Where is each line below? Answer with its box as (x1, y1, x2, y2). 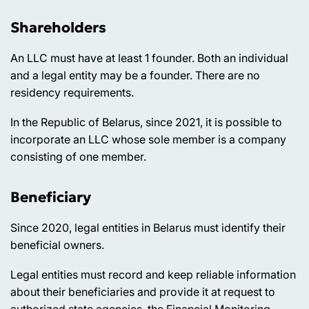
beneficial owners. (10, 237, 104, 252)
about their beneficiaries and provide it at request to (10, 284, 275, 299)
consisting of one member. (10, 150, 146, 164)
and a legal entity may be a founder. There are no (10, 68, 260, 83)
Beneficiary (10, 188, 91, 207)
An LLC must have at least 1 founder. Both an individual (10, 51, 288, 66)
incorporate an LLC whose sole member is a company (10, 132, 286, 147)
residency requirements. (10, 86, 134, 100)
